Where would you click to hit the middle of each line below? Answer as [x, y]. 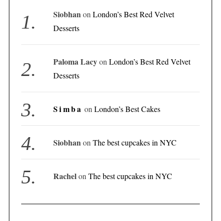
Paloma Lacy [75, 61]
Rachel [65, 176]
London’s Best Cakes [128, 109]
